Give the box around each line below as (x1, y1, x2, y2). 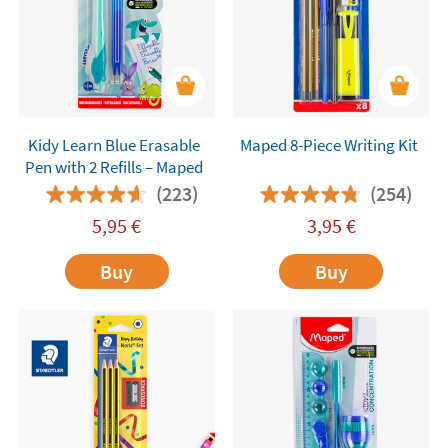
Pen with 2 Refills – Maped (25, 155, 204, 178)
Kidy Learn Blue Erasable (28, 133, 201, 156)
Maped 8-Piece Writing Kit (239, 133, 418, 156)
